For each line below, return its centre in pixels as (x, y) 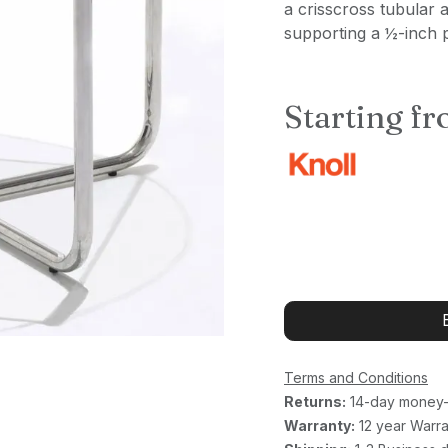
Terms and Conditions (356, 377)
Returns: (315, 401)
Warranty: (319, 425)
